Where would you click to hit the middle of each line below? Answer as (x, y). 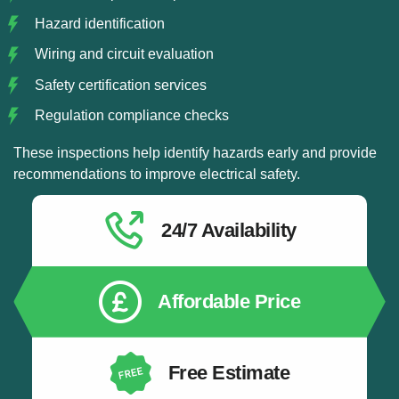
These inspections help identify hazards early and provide (195, 153)
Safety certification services (121, 85)
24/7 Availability (229, 230)
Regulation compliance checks (132, 115)
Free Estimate (229, 372)
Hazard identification (100, 24)
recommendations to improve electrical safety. (157, 175)
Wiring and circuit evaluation (124, 54)
